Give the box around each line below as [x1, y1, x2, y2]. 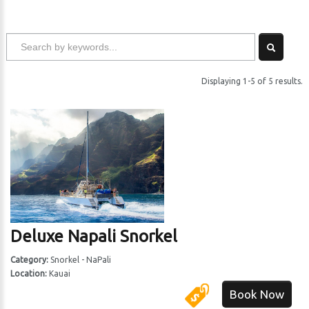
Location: [10, 269, 50, 278]
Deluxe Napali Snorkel [10, 227, 178, 246]
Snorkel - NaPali [50, 255, 112, 264]
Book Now [229, 288, 284, 301]
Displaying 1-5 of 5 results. [201, 77, 303, 86]
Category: [10, 255, 51, 264]
